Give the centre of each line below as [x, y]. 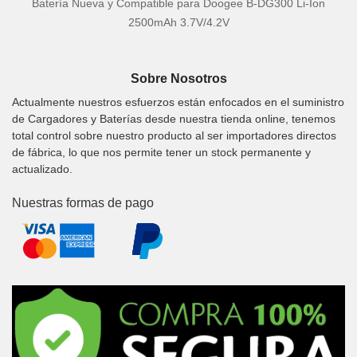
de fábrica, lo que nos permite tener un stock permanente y [161, 152]
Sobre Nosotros [178, 79]
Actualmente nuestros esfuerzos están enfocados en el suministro [178, 102]
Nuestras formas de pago [83, 202]
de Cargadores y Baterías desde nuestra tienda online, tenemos [174, 118]
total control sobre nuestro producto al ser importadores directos [174, 135]
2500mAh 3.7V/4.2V [178, 23]
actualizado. [42, 169]
